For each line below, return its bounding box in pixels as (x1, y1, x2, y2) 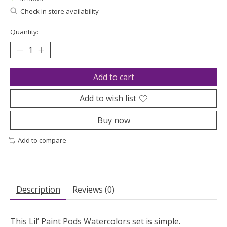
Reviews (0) (72, 183, 115, 195)
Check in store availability (20, 6, 99, 16)
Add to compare (17, 136, 66, 145)
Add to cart (93, 71, 134, 83)
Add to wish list (80, 93, 136, 104)
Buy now (97, 115, 130, 126)
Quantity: (10, 27, 39, 37)
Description (16, 183, 60, 195)
